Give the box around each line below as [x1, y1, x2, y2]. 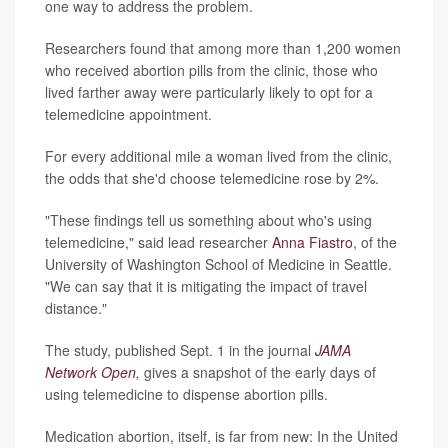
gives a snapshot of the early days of [144, 362, 376, 383]
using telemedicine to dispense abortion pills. [45, 384, 328, 405]
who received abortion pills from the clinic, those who [45, 60, 378, 81]
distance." [45, 298, 107, 319]
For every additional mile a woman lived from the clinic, [45, 146, 392, 167]
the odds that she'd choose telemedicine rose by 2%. [45, 168, 379, 189]
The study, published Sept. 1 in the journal [45, 340, 315, 361]
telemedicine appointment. [45, 104, 212, 125]
